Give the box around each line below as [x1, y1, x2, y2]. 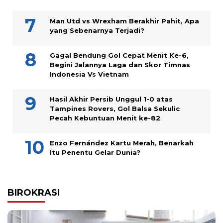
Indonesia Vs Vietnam [50, 70, 129, 79]
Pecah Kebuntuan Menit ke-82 [50, 114, 160, 122]
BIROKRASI [7, 187, 60, 199]
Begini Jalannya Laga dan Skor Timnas [50, 61, 190, 69]
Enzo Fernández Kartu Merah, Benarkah [50, 139, 194, 147]
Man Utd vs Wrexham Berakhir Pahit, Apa [50, 17, 199, 25]
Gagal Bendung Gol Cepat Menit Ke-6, [50, 51, 189, 60]
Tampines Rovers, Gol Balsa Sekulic [50, 105, 180, 113]
